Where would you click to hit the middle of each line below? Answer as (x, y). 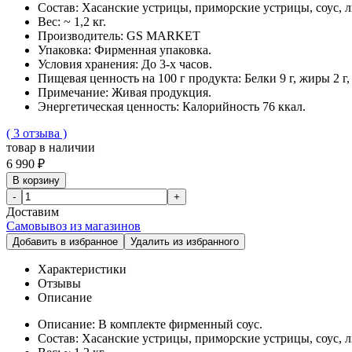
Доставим (33, 211)
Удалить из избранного (185, 241)
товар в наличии (51, 147)
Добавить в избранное (65, 241)
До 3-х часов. (177, 64)
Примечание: (75, 92)
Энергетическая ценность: (110, 106)
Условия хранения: (90, 64)
